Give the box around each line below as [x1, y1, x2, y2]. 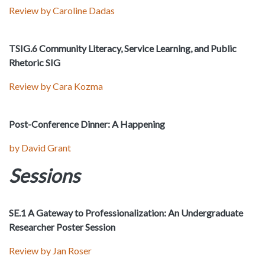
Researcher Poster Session [9, 221, 115, 233]
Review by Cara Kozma [9, 80, 103, 92]
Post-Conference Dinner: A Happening [9, 118, 165, 130]
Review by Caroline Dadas [9, 5, 115, 17]
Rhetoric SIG [9, 57, 60, 69]
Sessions [9, 164, 80, 188]
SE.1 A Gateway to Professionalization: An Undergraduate [9, 207, 243, 219]
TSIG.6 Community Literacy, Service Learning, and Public [9, 43, 237, 54]
